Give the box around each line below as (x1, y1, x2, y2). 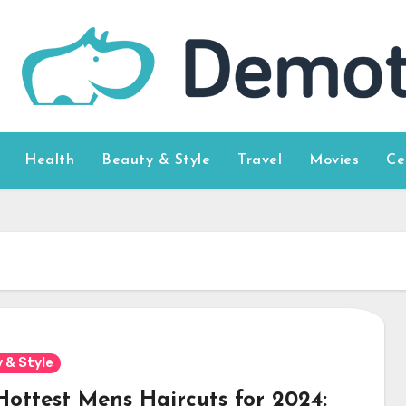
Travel (237, 153, 283, 168)
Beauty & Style (101, 153, 211, 168)
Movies (309, 153, 360, 168)
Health (24, 153, 75, 168)
